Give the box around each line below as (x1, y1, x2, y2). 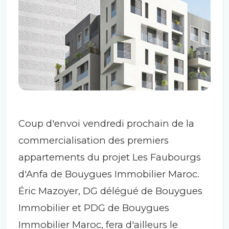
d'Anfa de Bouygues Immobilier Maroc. (18, 168, 199, 180)
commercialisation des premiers (18, 134, 169, 146)
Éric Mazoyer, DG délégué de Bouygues (18, 185, 202, 197)
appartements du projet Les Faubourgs (18, 151, 201, 163)
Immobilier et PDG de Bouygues (18, 201, 169, 214)
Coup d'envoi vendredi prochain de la (18, 117, 194, 129)
